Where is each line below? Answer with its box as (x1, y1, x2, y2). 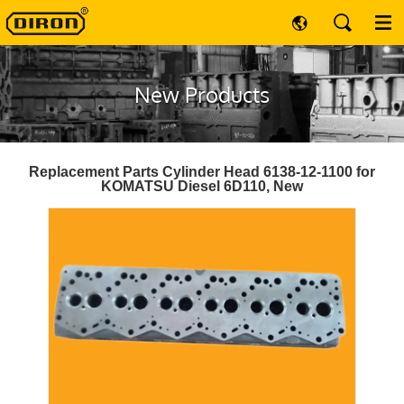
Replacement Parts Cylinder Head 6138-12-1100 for (29, 164, 375, 179)
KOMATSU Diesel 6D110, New (101, 179, 303, 194)
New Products (134, 80, 270, 108)
